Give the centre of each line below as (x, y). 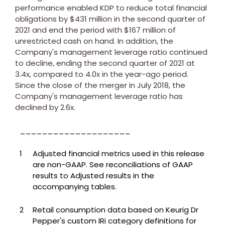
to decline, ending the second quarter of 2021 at (105, 63)
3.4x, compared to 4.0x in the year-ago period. (102, 74)
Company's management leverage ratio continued (111, 52)
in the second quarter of (159, 19)
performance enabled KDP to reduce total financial (111, 8)
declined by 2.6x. (45, 107)
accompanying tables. (77, 186)
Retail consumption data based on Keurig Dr (115, 209)
